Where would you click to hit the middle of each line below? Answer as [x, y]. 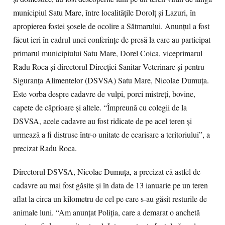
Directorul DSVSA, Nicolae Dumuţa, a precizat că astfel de [107, 172]
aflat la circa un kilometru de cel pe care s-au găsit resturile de [110, 199]
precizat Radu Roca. [45, 148]
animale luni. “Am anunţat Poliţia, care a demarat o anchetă [106, 212]
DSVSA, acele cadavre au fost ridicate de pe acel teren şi [102, 121]
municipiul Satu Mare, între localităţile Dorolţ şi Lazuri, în [104, 13]
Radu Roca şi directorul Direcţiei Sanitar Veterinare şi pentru [109, 67]
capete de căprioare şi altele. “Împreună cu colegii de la [100, 107]
